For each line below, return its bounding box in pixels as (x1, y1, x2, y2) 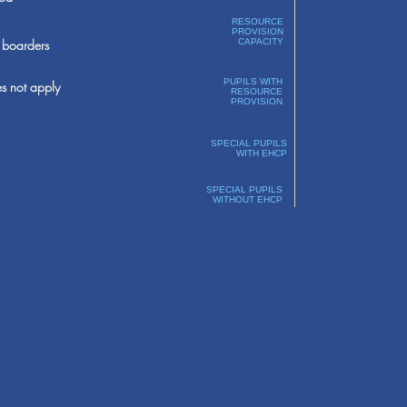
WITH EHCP (235, 148, 287, 158)
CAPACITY (237, 36, 283, 46)
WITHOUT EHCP (212, 194, 283, 204)
